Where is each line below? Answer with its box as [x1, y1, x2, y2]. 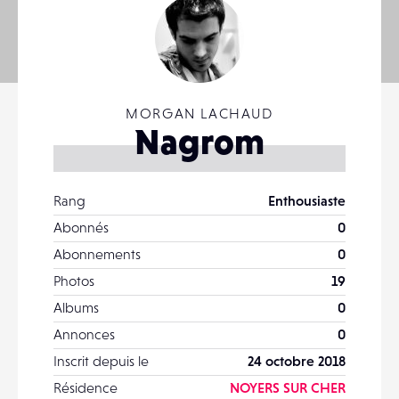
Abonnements [53, 246, 141, 262]
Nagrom [134, 121, 265, 162]
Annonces [53, 326, 115, 342]
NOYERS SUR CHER [230, 379, 346, 395]
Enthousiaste [268, 192, 346, 208]
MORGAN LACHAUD [126, 105, 273, 121]
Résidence [53, 379, 118, 395]
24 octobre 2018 [248, 353, 346, 369]
